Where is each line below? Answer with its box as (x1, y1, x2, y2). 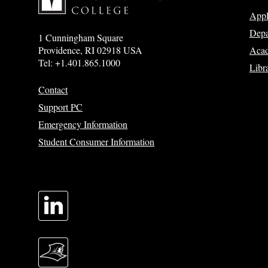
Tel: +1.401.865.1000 (38, 56, 121, 69)
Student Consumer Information (38, 135, 155, 148)
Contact (38, 83, 68, 96)
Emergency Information (38, 118, 128, 130)
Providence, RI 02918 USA (38, 44, 143, 56)
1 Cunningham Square (38, 31, 124, 44)
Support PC (38, 100, 83, 113)
